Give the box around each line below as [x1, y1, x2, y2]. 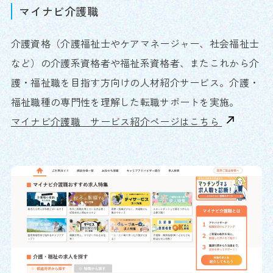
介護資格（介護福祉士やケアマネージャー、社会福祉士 [10, 35, 260, 51]
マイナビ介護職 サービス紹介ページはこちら [10, 113, 222, 129]
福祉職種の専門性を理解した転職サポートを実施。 [10, 94, 239, 109]
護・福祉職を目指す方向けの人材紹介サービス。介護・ [10, 74, 260, 90]
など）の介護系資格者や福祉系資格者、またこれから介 [10, 55, 260, 70]
